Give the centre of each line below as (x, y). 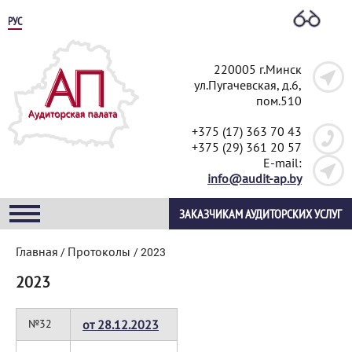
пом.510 (279, 101)
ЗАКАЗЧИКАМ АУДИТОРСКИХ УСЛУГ (260, 214)
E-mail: (282, 163)
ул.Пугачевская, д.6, (248, 85)
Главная (37, 251)
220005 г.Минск (258, 69)
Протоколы (99, 251)
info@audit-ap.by (255, 178)
